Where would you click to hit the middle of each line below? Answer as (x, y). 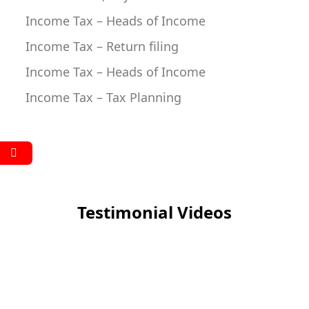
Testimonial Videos (154, 212)
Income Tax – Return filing (102, 47)
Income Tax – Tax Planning (103, 98)
